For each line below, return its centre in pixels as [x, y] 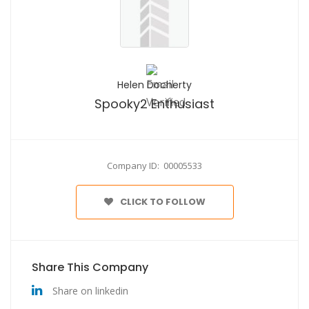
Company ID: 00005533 [154, 165]
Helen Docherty [154, 84]
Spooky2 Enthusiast [154, 103]
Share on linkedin [90, 290]
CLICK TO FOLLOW [162, 201]
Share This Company [90, 267]
